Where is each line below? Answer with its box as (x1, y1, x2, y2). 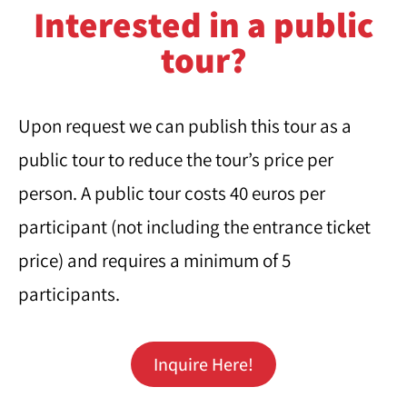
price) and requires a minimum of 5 (18, 248, 291, 273)
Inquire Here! (154, 352, 253, 376)
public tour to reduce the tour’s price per (18, 147, 333, 172)
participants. (18, 282, 120, 306)
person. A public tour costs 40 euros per (18, 181, 325, 205)
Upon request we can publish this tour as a (18, 114, 352, 138)
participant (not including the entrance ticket (18, 214, 371, 239)
